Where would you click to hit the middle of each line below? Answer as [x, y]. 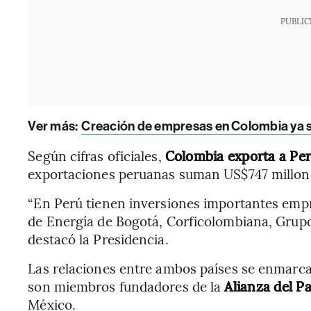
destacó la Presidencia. [98, 239]
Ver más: [54, 126]
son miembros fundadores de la [125, 286]
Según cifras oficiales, [96, 156]
